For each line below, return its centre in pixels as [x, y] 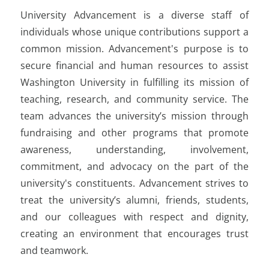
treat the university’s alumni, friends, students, [134, 200]
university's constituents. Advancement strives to [134, 183]
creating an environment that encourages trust [134, 233]
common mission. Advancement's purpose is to [134, 48]
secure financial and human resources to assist [134, 65]
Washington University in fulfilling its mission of [134, 82]
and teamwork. [56, 250]
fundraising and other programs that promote [134, 132]
